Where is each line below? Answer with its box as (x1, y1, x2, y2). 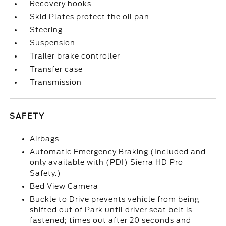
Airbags (30, 135, 60, 143)
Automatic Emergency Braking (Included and (30, 148, 206, 156)
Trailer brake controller (30, 52, 121, 60)
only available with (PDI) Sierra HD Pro (30, 158, 184, 166)
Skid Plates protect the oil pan (30, 13, 150, 21)
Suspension (30, 39, 76, 47)
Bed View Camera (30, 182, 99, 190)
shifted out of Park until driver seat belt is (30, 206, 193, 214)
